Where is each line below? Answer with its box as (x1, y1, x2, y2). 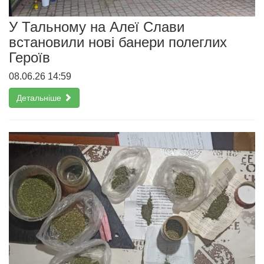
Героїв (9, 49, 50, 66)
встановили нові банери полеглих (9, 34, 227, 51)
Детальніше (16, 93, 64, 103)
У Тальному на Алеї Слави (9, 19, 184, 35)
